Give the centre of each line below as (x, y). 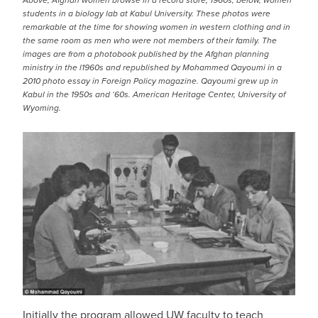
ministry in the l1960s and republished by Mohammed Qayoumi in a (152, 67)
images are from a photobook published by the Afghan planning (146, 54)
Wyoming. (42, 108)
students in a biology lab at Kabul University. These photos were (147, 13)
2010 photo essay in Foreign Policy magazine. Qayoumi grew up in (150, 81)
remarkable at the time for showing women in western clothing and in (157, 27)
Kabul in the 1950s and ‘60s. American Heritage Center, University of (154, 94)
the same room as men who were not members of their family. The (150, 40)
